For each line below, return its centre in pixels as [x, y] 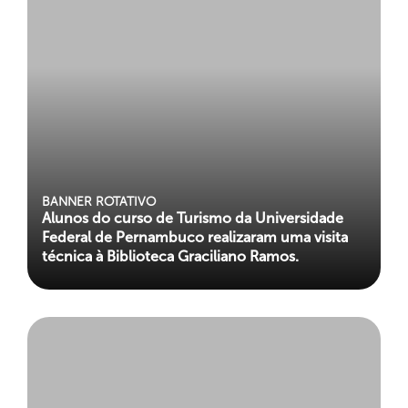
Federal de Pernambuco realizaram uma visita [195, 237]
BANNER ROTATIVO [99, 201]
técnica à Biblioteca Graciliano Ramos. [170, 256]
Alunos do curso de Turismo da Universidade [193, 218]
